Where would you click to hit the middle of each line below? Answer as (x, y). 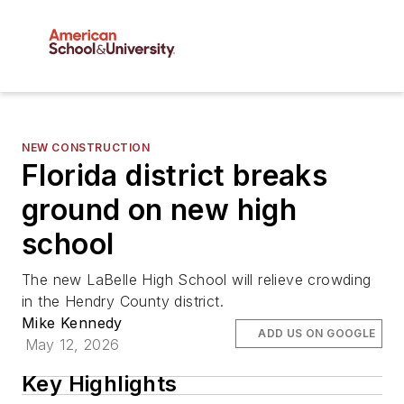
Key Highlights (100, 384)
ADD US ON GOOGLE (317, 334)
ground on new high (160, 210)
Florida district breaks (175, 176)
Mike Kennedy (72, 323)
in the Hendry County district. (123, 302)
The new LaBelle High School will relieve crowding (197, 280)
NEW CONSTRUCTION (86, 148)
